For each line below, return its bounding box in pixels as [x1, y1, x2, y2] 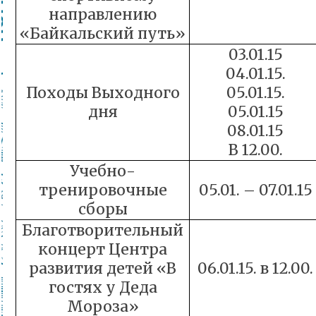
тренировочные [38, 181, 167, 200]
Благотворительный [22, 221, 183, 240]
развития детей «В [29, 259, 176, 278]
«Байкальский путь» [20, 24, 186, 43]
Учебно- [70, 162, 135, 181]
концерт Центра [38, 240, 167, 259]
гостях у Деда [48, 278, 157, 297]
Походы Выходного [25, 83, 180, 102]
